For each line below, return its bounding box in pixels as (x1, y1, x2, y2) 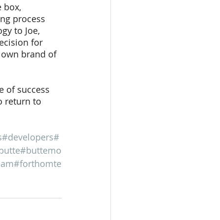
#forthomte (14, 158, 61, 169)
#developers (2, 131, 54, 143)
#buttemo (20, 144, 61, 156)
